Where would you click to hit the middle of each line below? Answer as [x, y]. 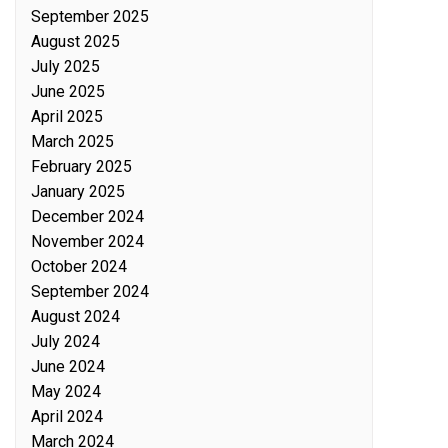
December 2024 [87, 216]
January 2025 [78, 191]
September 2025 [90, 16]
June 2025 [68, 91]
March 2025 [72, 141]
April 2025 [67, 116]
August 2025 [75, 41]
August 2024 [75, 316]
